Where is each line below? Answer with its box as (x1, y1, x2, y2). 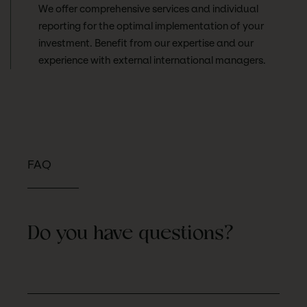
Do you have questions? (27, 223, 234, 245)
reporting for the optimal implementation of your (38, 20, 264, 33)
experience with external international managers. (38, 54, 266, 67)
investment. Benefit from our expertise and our (38, 37, 254, 50)
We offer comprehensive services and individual (38, 3, 258, 16)
